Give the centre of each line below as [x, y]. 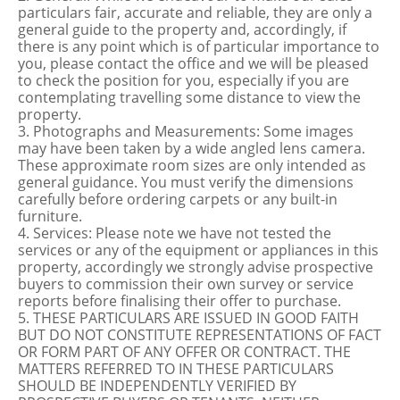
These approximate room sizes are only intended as [192, 165]
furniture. [50, 216]
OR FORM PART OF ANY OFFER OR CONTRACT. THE [184, 352]
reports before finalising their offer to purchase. [179, 301]
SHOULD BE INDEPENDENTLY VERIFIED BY [157, 386]
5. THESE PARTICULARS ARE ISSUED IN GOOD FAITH [188, 318]
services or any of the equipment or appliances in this [198, 250]
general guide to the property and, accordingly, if [182, 29]
